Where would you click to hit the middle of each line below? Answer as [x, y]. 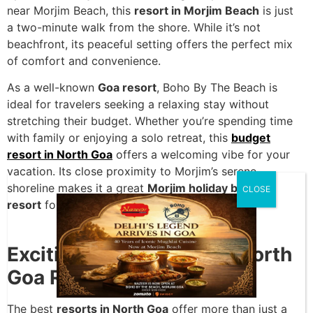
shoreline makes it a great [77, 188]
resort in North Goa [60, 155]
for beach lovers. [88, 205]
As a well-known [52, 88]
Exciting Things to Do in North [150, 254]
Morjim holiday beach [206, 188]
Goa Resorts [66, 277]
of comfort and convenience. [84, 61]
